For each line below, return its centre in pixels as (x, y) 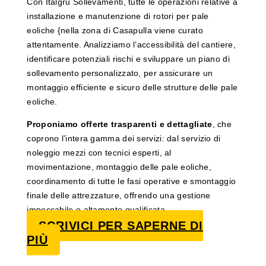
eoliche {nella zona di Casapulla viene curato (115, 31)
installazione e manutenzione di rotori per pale (118, 16)
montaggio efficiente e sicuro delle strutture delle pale (132, 88)
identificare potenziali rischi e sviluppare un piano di (128, 59)
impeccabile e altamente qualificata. (97, 210)
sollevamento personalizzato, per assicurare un (120, 73)
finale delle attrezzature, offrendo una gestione (119, 196)
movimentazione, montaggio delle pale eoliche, (119, 167)
